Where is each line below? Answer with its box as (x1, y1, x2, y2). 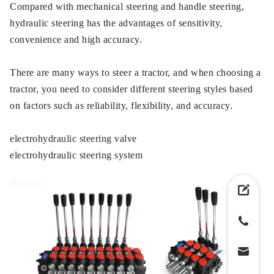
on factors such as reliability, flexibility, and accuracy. (10, 100, 232, 111)
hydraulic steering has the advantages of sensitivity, (10, 18, 223, 28)
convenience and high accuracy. (10, 34, 142, 45)
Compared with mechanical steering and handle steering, (10, 1, 244, 12)
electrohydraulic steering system (10, 150, 143, 160)
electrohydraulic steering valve (10, 133, 137, 144)
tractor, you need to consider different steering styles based (10, 84, 253, 94)
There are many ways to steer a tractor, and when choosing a (10, 67, 261, 78)
